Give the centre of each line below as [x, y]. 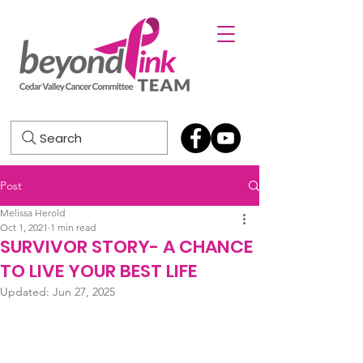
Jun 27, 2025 [84, 292]
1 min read [73, 227]
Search [61, 138]
